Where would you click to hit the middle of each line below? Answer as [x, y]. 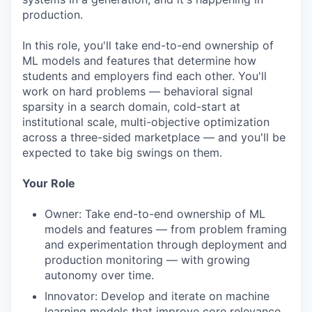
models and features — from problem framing [166, 229]
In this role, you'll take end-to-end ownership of [148, 45]
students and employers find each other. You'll [145, 76]
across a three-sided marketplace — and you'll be [154, 137]
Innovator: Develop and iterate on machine [157, 296]
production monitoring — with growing [147, 260]
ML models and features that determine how [139, 61]
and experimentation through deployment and [166, 244]
